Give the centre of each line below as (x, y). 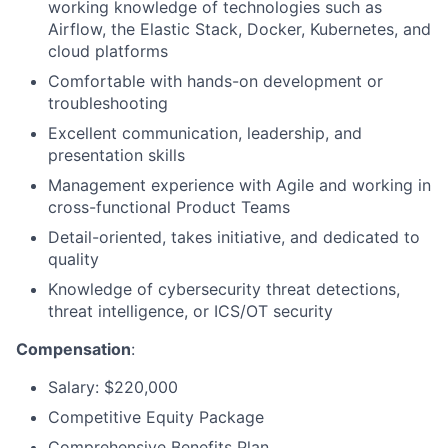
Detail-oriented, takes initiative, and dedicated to (234, 237)
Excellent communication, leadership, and (205, 133)
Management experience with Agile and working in (239, 185)
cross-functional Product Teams (169, 207)
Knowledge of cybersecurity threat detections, (224, 289)
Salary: (76, 387)
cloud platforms (108, 51)
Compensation (73, 349)
